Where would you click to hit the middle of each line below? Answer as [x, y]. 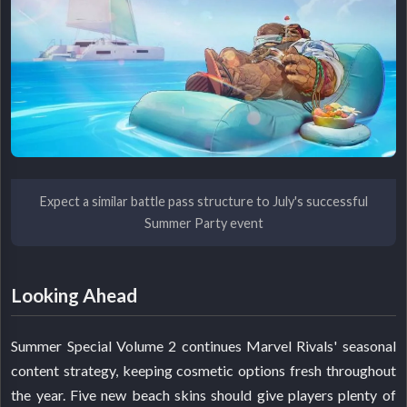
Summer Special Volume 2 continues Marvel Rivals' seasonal [203, 346]
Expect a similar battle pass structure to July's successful [203, 202]
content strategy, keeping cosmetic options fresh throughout [203, 371]
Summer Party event [203, 223]
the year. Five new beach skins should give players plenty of [203, 395]
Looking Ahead [74, 295]
